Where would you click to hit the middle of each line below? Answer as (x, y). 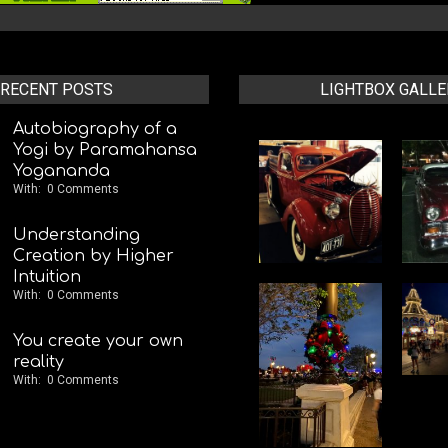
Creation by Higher (93, 255)
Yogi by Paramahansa (105, 149)
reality (38, 361)
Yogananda (61, 170)
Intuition (47, 276)
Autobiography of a (95, 128)
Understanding (76, 234)
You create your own (98, 340)
